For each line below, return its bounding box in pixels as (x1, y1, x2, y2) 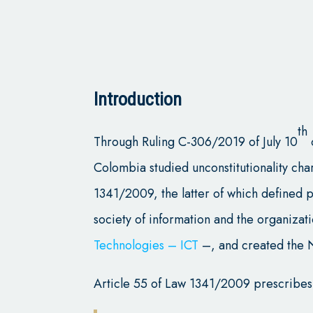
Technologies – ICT (94, 235, 199, 254)
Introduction (94, 88, 182, 110)
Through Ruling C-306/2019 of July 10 (94, 132, 298, 151)
